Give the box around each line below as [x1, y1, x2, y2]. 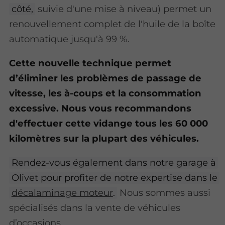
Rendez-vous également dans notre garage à [11, 157, 216, 169]
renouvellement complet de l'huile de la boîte [9, 18, 216, 30]
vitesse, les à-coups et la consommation [9, 87, 202, 99]
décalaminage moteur [11, 187, 113, 199]
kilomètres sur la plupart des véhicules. [9, 132, 199, 144]
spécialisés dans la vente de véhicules [9, 202, 181, 214]
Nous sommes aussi [117, 187, 211, 199]
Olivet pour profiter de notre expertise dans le [11, 172, 217, 184]
